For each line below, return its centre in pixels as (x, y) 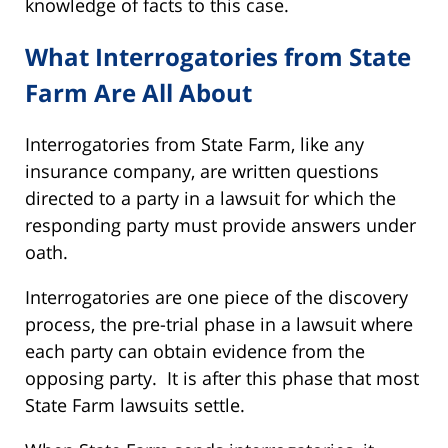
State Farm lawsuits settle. (135, 404)
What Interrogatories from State (218, 56)
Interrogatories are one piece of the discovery (216, 296)
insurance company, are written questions (202, 170)
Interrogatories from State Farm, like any (194, 143)
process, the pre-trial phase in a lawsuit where (219, 323)
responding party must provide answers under (220, 224)
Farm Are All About (138, 92)
